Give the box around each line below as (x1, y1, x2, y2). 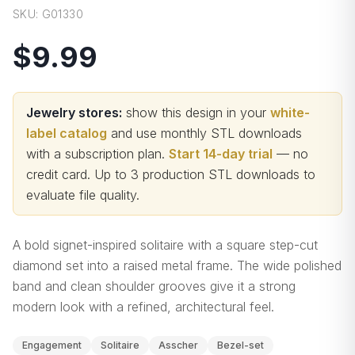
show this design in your (122, 105, 266, 120)
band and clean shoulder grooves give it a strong (13, 278, 296, 294)
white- (270, 105, 310, 120)
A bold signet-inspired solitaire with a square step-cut (13, 237, 318, 253)
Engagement (22, 339, 82, 351)
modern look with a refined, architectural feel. (13, 299, 274, 315)
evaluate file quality (26, 187, 136, 203)
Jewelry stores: (26, 105, 122, 120)
